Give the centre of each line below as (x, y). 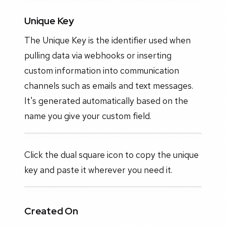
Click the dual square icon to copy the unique (111, 154)
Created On (51, 211)
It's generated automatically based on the (106, 100)
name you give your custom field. (88, 116)
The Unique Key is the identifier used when (107, 40)
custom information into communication (102, 70)
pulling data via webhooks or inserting (98, 55)
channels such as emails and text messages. (109, 85)
